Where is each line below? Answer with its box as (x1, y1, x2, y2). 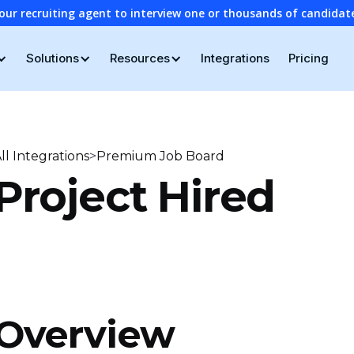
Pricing (288, 51, 329, 66)
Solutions (25, 51, 79, 66)
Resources (109, 51, 170, 66)
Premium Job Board (96, 149, 224, 164)
